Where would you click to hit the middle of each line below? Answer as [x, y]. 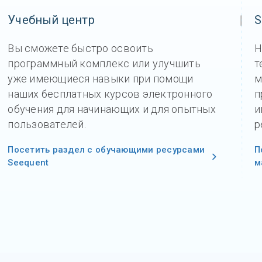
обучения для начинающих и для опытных [112, 109]
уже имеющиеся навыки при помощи [101, 78]
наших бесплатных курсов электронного [110, 94]
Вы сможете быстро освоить [80, 48]
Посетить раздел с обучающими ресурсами [106, 150]
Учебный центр [51, 20]
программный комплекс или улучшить [104, 63]
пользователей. [47, 124]
